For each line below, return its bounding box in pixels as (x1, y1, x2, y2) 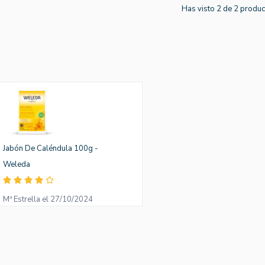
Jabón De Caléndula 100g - (3, 143, 99, 154)
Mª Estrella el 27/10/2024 (3, 193, 93, 205)
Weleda (3, 159, 31, 170)
